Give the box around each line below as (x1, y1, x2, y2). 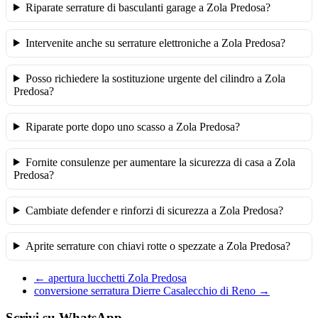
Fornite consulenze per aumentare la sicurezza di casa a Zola (25, 155, 295, 168)
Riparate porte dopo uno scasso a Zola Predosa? (25, 120, 240, 133)
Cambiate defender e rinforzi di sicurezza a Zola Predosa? (25, 204, 283, 216)
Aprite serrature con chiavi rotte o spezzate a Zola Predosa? (25, 239, 290, 252)
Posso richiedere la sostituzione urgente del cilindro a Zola (25, 72, 285, 84)
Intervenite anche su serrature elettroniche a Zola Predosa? (25, 36, 285, 49)
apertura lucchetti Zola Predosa (45, 271, 187, 284)
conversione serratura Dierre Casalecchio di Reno (34, 284, 258, 297)
